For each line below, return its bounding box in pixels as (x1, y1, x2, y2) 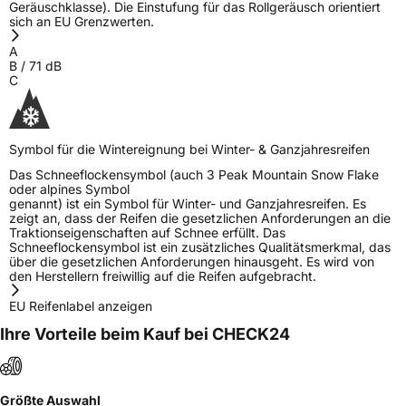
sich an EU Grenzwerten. (9, 13, 154, 29)
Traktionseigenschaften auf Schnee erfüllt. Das (9, 224, 285, 240)
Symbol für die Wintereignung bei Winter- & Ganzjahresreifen (9, 140, 370, 157)
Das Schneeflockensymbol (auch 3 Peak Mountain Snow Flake (9, 166, 379, 182)
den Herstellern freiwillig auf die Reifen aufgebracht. (9, 267, 316, 284)
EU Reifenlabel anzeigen (9, 297, 152, 314)
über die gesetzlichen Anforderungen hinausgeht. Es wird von (9, 253, 374, 269)
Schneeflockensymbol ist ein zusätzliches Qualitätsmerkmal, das (9, 238, 391, 255)
